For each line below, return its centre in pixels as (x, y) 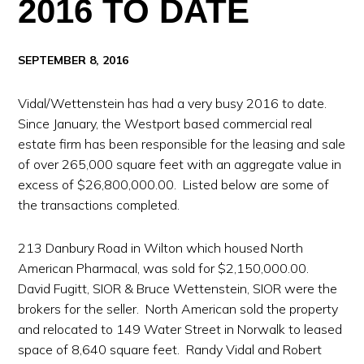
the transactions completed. (99, 205)
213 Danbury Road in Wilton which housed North (161, 248)
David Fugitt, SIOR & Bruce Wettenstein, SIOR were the (178, 288)
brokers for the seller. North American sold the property (178, 309)
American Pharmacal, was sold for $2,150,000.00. (165, 268)
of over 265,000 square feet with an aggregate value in (180, 164)
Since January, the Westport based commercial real (165, 123)
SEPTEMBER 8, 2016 (74, 60)
